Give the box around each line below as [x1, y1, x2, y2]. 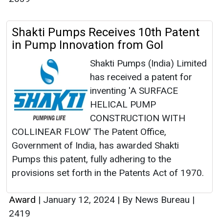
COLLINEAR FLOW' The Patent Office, [12, 126, 166, 138]
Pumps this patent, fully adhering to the [12, 153, 171, 165]
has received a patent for [90, 71, 192, 83]
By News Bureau [120, 194, 192, 206]
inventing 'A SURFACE [90, 85, 178, 97]
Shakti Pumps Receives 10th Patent [12, 25, 199, 40]
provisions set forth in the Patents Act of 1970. [12, 167, 204, 179]
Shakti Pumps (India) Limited [90, 58, 207, 69]
